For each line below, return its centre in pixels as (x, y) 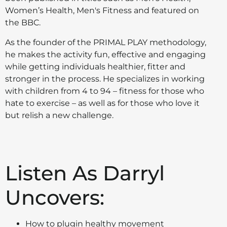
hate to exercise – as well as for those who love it (102, 103)
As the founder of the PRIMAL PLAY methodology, (106, 42)
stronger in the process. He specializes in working (105, 79)
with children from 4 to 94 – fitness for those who (105, 91)
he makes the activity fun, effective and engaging (105, 54)
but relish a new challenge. (59, 115)
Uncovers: (55, 198)
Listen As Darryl (85, 173)
